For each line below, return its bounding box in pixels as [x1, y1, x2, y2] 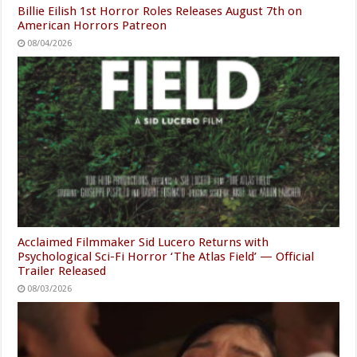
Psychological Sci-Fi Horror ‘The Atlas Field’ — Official [18, 249, 315, 265]
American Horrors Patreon [18, 18, 167, 33]
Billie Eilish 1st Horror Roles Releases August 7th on [18, 3, 303, 18]
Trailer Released [18, 264, 107, 279]
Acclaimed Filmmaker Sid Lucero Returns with [18, 235, 269, 250]
